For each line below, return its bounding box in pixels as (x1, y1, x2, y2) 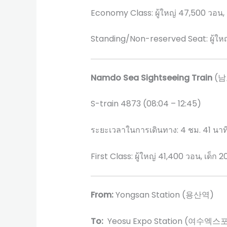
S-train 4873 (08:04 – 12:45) (90, 98, 201, 110)
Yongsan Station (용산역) (113, 189, 214, 201)
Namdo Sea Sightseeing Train (90, 71, 212, 84)
